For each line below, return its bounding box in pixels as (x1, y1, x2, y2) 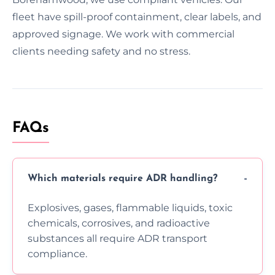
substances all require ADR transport (28, 232, 207, 244)
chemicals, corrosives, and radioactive (28, 217, 210, 229)
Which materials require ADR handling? (28, 174, 217, 184)
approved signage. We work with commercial (12, 28, 234, 40)
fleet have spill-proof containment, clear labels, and (12, 10, 261, 23)
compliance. (28, 247, 87, 260)
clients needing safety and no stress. (12, 45, 190, 57)
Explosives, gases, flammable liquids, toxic (28, 201, 233, 214)
